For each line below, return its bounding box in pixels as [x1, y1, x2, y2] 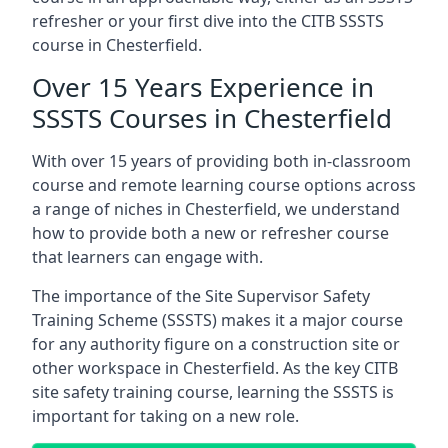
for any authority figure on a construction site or [32, 333, 400, 355]
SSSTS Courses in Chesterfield [32, 100, 392, 136]
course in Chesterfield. [32, 34, 202, 56]
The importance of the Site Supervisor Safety [32, 285, 370, 307]
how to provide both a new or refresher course [32, 222, 389, 244]
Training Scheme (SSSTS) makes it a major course [32, 309, 403, 331]
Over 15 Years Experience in [32, 69, 374, 105]
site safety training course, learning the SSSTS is [32, 381, 394, 403]
